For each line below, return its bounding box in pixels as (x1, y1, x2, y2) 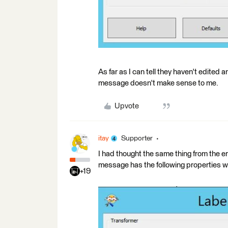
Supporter (121, 134, 153, 142)
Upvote (114, 102, 139, 110)
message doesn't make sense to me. (98, 79, 218, 87)
